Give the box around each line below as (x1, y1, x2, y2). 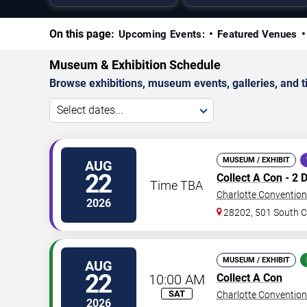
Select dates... (57, 103, 123, 116)
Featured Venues (217, 28, 297, 40)
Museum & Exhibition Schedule (49, 58, 221, 72)
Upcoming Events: (119, 28, 205, 40)
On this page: (49, 27, 114, 40)
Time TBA (150, 177, 203, 193)
